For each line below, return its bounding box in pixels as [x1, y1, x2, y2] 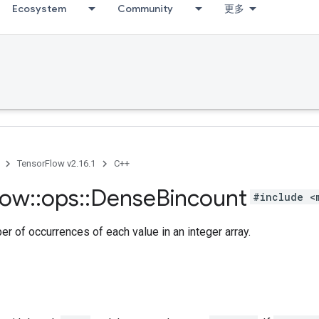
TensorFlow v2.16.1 [17, 158, 95, 169]
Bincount [156, 184, 247, 212]
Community [117, 2, 173, 15]
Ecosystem [12, 2, 66, 15]
